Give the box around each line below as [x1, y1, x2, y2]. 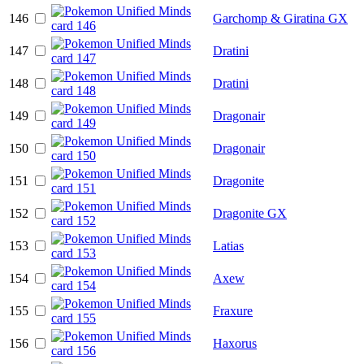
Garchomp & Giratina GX [213, 11, 348, 25]
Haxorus [213, 336, 257, 350]
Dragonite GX [213, 206, 287, 220]
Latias [213, 238, 244, 253]
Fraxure [213, 303, 253, 318]
